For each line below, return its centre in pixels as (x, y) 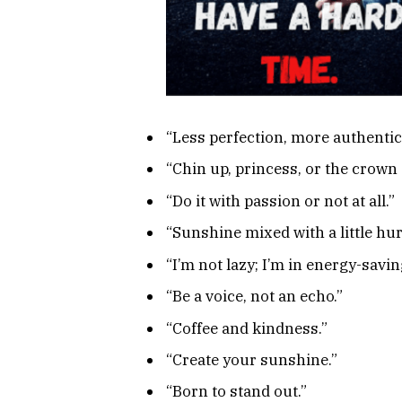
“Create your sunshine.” (252, 360)
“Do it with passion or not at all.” (280, 201)
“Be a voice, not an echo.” (254, 297)
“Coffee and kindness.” (247, 328)
